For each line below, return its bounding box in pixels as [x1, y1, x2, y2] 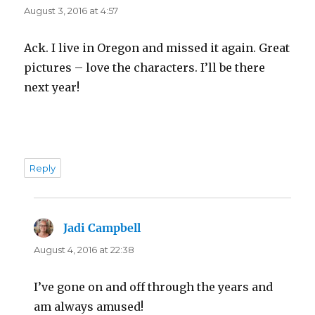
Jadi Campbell [63, 220, 141, 235]
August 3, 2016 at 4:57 [24, 4, 119, 16]
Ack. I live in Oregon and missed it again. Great [24, 40, 290, 55]
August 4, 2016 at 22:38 [34, 243, 135, 255]
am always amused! [34, 299, 144, 314]
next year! [24, 79, 80, 94]
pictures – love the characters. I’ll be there [24, 60, 266, 75]
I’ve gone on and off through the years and [34, 279, 274, 294]
